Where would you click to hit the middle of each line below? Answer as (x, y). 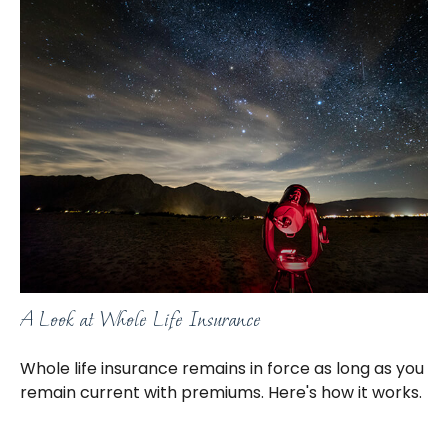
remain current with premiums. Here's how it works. (220, 393)
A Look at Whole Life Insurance (140, 319)
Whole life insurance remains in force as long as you (221, 369)
